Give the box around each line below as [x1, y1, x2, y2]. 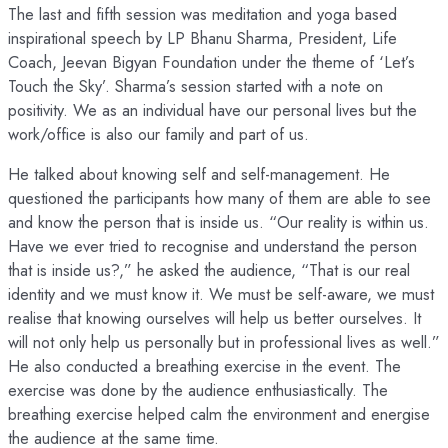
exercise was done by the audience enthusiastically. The [8, 378, 388, 403]
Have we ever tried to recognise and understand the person [8, 234, 417, 259]
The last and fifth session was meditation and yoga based [8, 2, 397, 27]
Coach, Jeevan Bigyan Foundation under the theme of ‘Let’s [8, 50, 415, 75]
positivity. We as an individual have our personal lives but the [8, 98, 417, 123]
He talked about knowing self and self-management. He [8, 162, 390, 187]
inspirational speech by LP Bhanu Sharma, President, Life [8, 26, 397, 51]
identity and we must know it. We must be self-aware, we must [8, 282, 434, 307]
